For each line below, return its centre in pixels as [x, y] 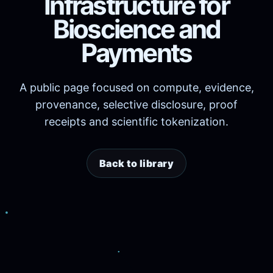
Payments [136, 53]
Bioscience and [136, 29]
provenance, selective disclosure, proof [136, 105]
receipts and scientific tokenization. [136, 122]
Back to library [136, 163]
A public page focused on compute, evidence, [136, 88]
